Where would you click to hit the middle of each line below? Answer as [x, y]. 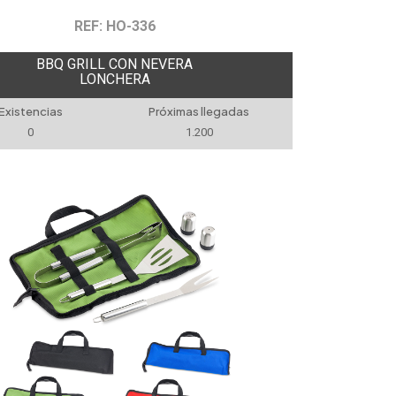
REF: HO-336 [114, 26]
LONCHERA [114, 79]
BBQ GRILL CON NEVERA [115, 64]
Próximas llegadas [199, 111]
